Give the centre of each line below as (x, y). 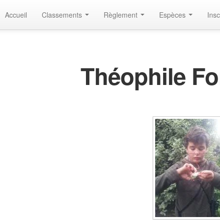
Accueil (16, 15)
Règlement (122, 15)
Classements (63, 15)
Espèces (173, 15)
